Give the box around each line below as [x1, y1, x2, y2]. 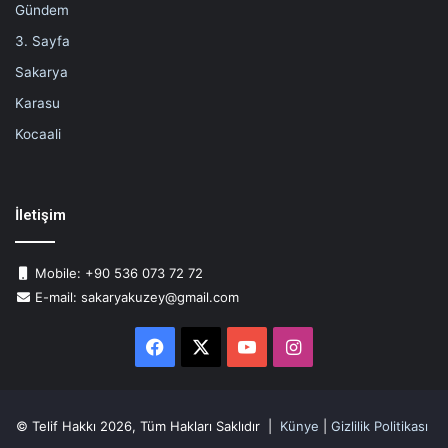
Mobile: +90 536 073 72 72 [31, 265, 203, 282]
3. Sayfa [15, 33, 70, 50]
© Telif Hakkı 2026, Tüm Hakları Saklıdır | [16, 418, 280, 435]
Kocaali [15, 126, 61, 143]
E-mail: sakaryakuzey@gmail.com [31, 289, 239, 306]
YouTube [256, 336, 329, 358]
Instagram [300, 336, 387, 358]
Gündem [15, 2, 69, 19]
